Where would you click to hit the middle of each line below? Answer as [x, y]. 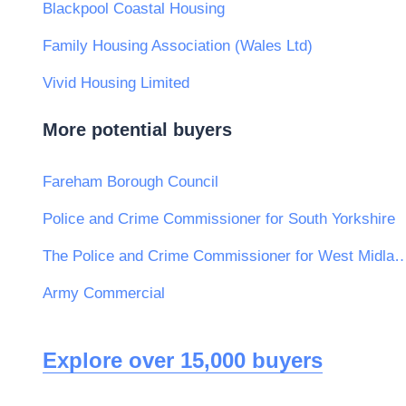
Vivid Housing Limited [116, 83]
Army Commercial [104, 293]
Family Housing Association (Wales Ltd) [178, 46]
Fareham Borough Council [130, 181]
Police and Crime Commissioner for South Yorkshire [219, 218]
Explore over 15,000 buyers [183, 360]
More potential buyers [137, 129]
